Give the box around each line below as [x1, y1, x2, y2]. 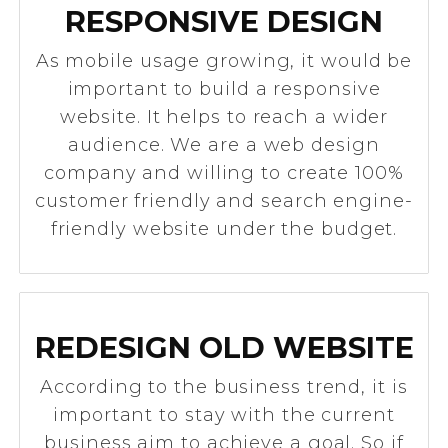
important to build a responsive [67, 78, 381, 100]
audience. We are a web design [68, 134, 380, 156]
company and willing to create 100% [44, 162, 404, 184]
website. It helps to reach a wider [59, 106, 389, 128]
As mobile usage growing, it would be [35, 50, 413, 72]
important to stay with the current [53, 404, 395, 426]
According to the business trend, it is [40, 376, 408, 398]
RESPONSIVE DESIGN [65, 4, 383, 39]
